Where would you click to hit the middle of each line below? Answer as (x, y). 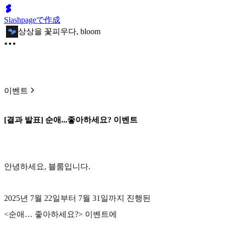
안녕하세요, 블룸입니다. (47, 167)
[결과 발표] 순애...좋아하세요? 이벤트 (71, 120)
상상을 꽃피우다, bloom (59, 31)
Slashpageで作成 (32, 20)
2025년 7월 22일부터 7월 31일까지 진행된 (77, 198)
